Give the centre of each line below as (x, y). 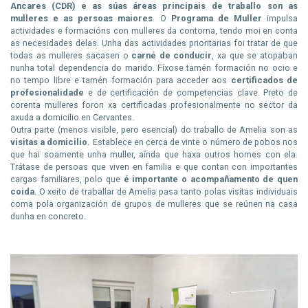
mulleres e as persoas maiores (82, 18)
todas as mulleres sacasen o (71, 55)
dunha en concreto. (49, 216)
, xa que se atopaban (255, 55)
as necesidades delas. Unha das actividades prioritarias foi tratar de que (154, 43)
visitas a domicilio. (51, 142)
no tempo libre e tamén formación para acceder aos (121, 80)
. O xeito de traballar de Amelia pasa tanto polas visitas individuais (166, 191)
